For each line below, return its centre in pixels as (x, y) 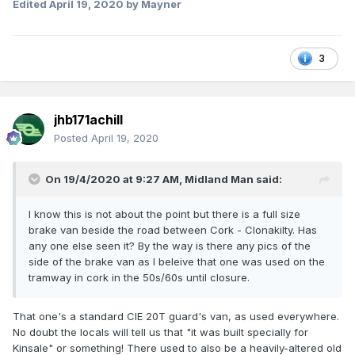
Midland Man (219, 179)
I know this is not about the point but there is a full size (164, 214)
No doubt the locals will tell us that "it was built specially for (160, 332)
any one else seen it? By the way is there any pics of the (170, 246)
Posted (73, 138)
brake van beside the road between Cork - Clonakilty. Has (173, 230)
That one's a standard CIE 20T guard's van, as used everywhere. (176, 317)
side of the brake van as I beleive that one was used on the (177, 262)
